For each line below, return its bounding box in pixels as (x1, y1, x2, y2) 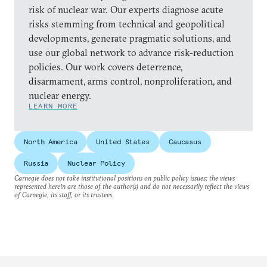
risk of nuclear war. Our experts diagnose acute (29, 4, 223, 15)
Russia (24, 159, 49, 167)
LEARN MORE (29, 101, 77, 110)
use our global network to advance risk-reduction (29, 46, 234, 58)
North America (24, 137, 77, 146)
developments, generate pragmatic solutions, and (29, 32, 231, 44)
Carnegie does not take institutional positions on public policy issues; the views (14, 173, 235, 182)
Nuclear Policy (67, 159, 125, 167)
